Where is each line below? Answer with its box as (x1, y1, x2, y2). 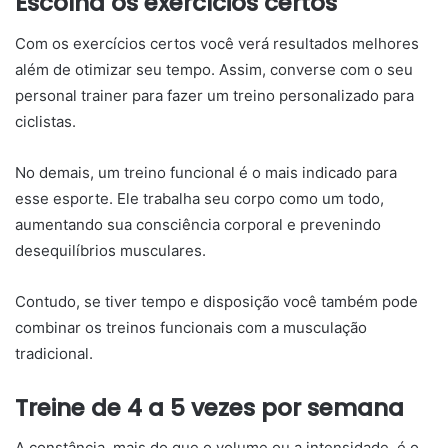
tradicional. (15, 343, 93, 363)
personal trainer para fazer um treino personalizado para (15, 85, 414, 105)
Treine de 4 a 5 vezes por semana (15, 391, 404, 424)
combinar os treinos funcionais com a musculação (15, 317, 367, 337)
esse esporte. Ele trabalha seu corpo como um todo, (15, 188, 384, 208)
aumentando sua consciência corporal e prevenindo (15, 214, 381, 234)
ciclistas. (15, 111, 76, 131)
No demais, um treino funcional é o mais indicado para (15, 162, 397, 182)
